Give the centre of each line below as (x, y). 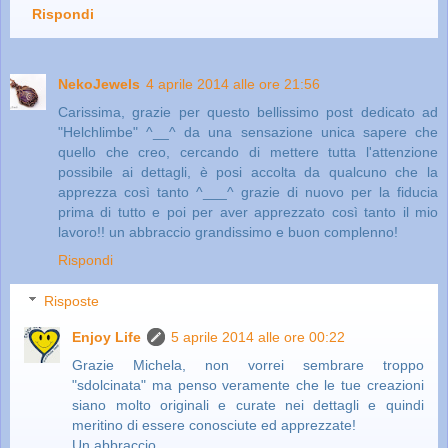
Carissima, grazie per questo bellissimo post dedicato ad (248, 111)
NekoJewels (99, 83)
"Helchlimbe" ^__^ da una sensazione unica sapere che (248, 131)
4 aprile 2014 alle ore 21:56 (233, 83)
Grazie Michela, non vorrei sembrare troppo (248, 365)
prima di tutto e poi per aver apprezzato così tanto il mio (248, 211)
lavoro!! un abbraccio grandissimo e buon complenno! (228, 231)
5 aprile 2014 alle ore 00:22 (258, 337)
